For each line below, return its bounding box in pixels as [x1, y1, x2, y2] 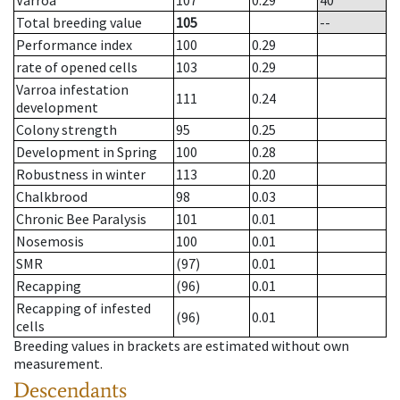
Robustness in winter [16, 165, 146, 184]
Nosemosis [16, 232, 84, 251]
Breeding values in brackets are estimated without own [13, 337, 349, 355]
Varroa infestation [16, 80, 129, 99]
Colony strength [16, 121, 117, 139]
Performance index [16, 36, 132, 54]
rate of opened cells [16, 58, 137, 77]
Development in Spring [16, 143, 157, 162]
